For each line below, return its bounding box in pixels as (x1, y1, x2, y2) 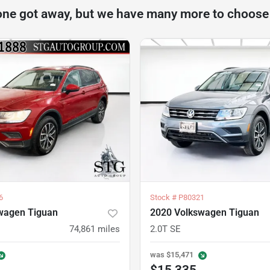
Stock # (150, 193, 178, 202)
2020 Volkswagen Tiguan (150, 207, 259, 219)
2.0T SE (150, 224, 181, 235)
